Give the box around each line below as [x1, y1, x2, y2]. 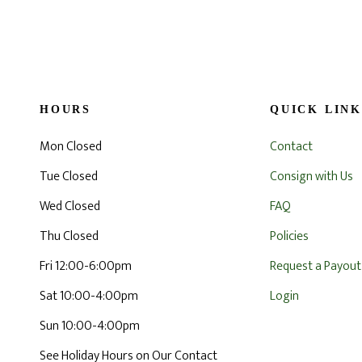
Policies [270, 225, 309, 247]
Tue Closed [39, 165, 98, 187]
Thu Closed [39, 225, 99, 247]
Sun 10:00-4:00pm [39, 314, 140, 337]
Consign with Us [270, 165, 353, 187]
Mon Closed [39, 135, 102, 158]
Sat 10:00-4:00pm [39, 284, 138, 307]
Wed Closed [39, 195, 100, 217]
